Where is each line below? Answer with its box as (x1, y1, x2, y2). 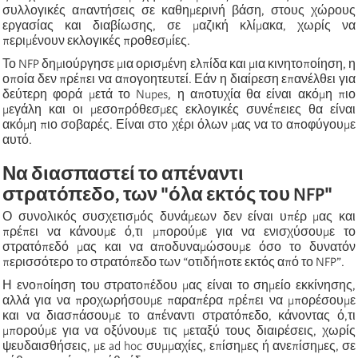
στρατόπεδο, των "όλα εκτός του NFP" (2, 183, 332, 205)
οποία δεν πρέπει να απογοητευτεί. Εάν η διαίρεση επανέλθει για (2, 71, 356, 86)
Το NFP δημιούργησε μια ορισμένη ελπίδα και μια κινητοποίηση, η (2, 56, 356, 71)
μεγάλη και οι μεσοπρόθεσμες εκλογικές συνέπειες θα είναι (2, 101, 356, 117)
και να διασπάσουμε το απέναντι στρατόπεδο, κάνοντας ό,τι (2, 308, 356, 323)
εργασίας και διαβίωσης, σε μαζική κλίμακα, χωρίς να (2, 18, 356, 33)
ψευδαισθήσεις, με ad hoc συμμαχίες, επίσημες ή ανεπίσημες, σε (2, 338, 356, 353)
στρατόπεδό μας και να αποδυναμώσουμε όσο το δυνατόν (2, 239, 356, 254)
